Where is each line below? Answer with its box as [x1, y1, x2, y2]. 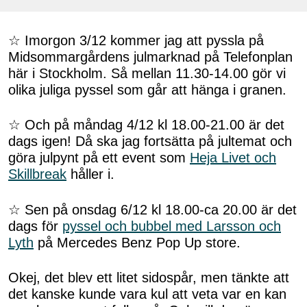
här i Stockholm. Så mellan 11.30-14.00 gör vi [8, 65, 286, 81]
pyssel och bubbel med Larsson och [62, 218, 281, 234]
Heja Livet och [190, 150, 276, 166]
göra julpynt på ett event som [8, 150, 190, 166]
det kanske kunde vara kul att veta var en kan [8, 286, 286, 302]
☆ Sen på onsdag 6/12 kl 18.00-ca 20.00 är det [8, 201, 297, 217]
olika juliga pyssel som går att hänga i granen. [8, 82, 286, 97]
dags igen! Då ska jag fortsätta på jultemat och [8, 134, 292, 149]
